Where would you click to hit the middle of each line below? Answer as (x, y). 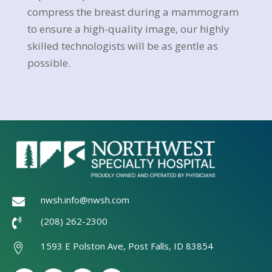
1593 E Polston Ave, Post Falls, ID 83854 (127, 246)
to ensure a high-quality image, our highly (128, 29)
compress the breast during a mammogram (133, 12)
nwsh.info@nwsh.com (85, 200)
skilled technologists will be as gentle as (122, 46)
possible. (49, 63)
